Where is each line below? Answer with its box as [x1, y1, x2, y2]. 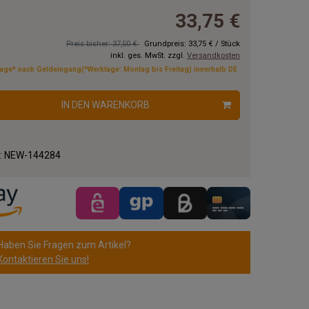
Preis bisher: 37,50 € [66, 39, 139, 49]
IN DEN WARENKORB [61, 99, 150, 111]
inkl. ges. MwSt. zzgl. [110, 51, 187, 61]
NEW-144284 [4, 150, 61, 161]
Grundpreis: [144, 39, 188, 49]
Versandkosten [187, 51, 240, 61]
